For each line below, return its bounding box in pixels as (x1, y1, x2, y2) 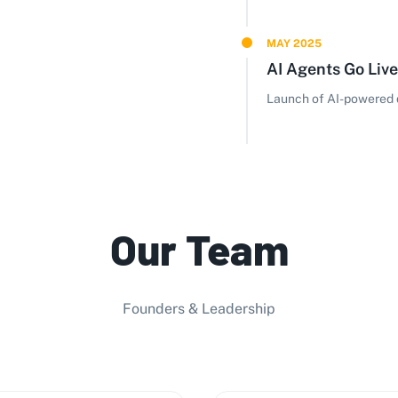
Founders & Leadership (123, 300, 275, 317)
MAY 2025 (267, 37, 322, 50)
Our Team (109, 223, 289, 275)
